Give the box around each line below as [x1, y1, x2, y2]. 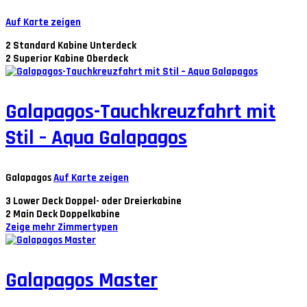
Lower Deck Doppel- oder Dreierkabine [13, 195, 182, 208]
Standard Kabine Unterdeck [13, 39, 136, 52]
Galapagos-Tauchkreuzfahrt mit [5, 99, 275, 125]
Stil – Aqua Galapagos [5, 125, 187, 151]
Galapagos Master [5, 267, 158, 293]
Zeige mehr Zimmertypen [5, 221, 118, 234]
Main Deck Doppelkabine [13, 208, 120, 221]
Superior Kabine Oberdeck [13, 52, 128, 65]
